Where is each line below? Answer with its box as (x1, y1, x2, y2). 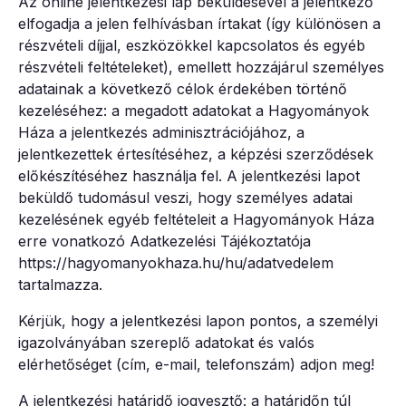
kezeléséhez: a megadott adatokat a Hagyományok (18, 101, 369, 120)
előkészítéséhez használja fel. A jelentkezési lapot (18, 166, 360, 185)
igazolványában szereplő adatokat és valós (18, 333, 314, 352)
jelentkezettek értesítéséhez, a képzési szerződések (18, 144, 373, 163)
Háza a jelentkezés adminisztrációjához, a (18, 122, 304, 141)
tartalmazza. (18, 275, 102, 294)
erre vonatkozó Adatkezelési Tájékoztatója (18, 231, 311, 250)
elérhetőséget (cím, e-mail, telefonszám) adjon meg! (18, 354, 374, 373)
